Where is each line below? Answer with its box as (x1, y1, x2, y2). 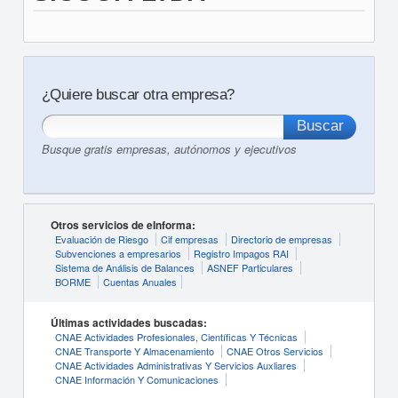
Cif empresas (160, 232, 219, 247)
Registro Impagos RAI (193, 246, 289, 261)
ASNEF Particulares (206, 260, 293, 275)
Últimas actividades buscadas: (50, 314, 207, 331)
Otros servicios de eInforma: (50, 217, 195, 234)
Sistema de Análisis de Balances (54, 260, 195, 275)
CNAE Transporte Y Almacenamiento (54, 344, 214, 359)
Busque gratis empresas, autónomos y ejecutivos (41, 140, 297, 158)
